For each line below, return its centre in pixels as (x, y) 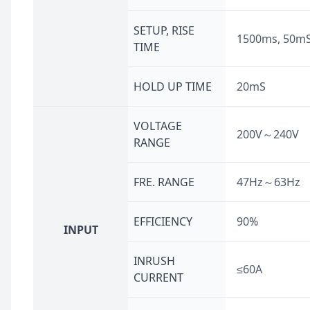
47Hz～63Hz (268, 182)
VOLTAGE (158, 126)
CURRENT (158, 277)
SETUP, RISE (164, 30)
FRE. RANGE (164, 182)
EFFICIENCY (163, 221)
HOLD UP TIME (173, 86)
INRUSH (154, 261)
